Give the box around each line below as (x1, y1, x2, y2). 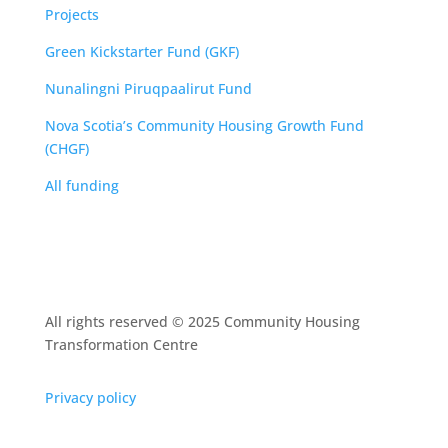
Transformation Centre (44, 335, 198, 354)
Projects (44, 5, 99, 24)
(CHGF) (44, 139, 89, 158)
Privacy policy (44, 388, 136, 407)
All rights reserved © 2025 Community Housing (44, 312, 360, 331)
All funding (44, 176, 119, 195)
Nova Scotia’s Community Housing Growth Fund (44, 116, 364, 135)
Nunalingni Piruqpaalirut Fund (44, 79, 252, 98)
